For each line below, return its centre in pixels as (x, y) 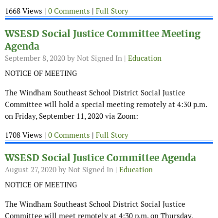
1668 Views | (27, 11)
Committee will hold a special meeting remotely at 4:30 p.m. (106, 105)
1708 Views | (27, 135)
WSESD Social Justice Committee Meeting (103, 34)
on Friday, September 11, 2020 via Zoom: (72, 116)
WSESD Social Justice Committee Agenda (100, 158)
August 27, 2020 (31, 170)
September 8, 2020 (35, 58)
